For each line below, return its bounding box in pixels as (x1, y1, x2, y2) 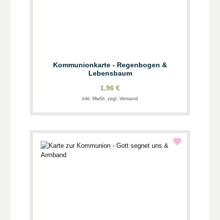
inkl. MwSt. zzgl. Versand (82, 96, 138, 102)
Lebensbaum (88, 69, 132, 78)
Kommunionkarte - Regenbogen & (53, 61, 167, 69)
